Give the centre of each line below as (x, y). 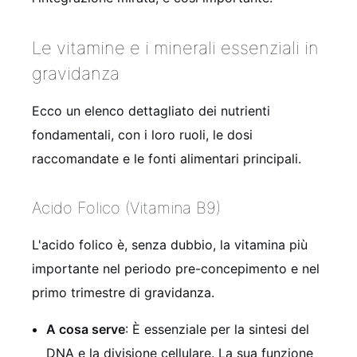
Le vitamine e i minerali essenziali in (175, 47)
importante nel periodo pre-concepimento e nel (176, 268)
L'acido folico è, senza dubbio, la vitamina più (170, 244)
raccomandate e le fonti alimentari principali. (167, 158)
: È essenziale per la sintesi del (217, 329)
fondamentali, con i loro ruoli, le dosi (142, 134)
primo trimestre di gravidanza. (123, 292)
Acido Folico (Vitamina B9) (126, 208)
